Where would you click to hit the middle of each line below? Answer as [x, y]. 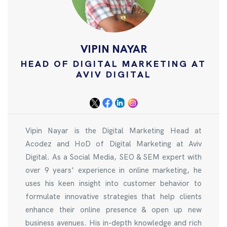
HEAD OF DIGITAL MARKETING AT [113, 63]
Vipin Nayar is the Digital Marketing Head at [113, 130]
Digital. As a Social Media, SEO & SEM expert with [113, 157]
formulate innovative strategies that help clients [113, 196]
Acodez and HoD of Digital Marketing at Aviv [113, 144]
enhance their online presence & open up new [113, 210]
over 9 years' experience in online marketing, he [113, 170]
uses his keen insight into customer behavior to [113, 183]
